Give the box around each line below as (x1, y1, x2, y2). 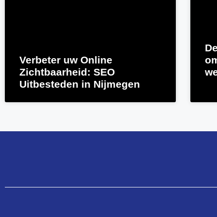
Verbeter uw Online (19, 54, 112, 65)
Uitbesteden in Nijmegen (19, 78, 140, 90)
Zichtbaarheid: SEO (19, 66, 115, 77)
